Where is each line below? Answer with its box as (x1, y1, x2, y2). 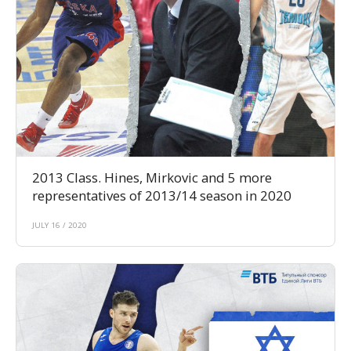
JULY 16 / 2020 (32, 220, 87, 231)
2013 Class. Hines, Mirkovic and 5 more (32, 168, 272, 187)
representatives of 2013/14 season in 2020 (32, 186, 291, 205)
